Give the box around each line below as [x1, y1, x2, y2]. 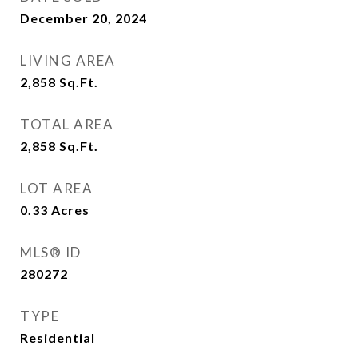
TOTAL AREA [20, 116, 113, 133]
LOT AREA [20, 180, 93, 197]
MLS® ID [20, 244, 82, 261]
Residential [20, 330, 95, 345]
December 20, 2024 [20, 10, 147, 26]
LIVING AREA [20, 52, 116, 69]
